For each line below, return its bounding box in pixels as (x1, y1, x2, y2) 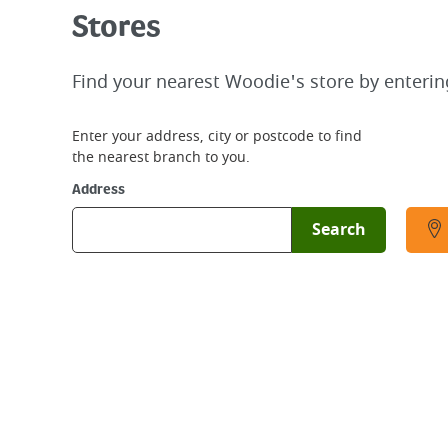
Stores (72, 12, 161, 46)
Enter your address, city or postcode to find (72, 126, 362, 147)
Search (311, 218, 366, 242)
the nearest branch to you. (72, 147, 250, 168)
